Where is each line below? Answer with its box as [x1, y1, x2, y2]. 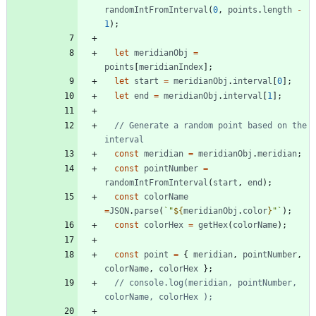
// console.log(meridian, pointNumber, [114, 277, 297, 288]
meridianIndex [139, 61, 203, 72]
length [262, 4, 292, 15]
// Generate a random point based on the [114, 120, 307, 130]
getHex [198, 219, 228, 230]
